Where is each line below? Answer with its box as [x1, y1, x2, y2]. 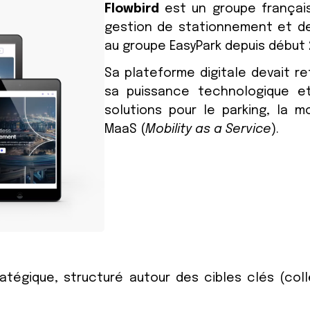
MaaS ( [104, 123, 145, 136]
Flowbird [104, 3, 159, 15]
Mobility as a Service [145, 123, 271, 136]
